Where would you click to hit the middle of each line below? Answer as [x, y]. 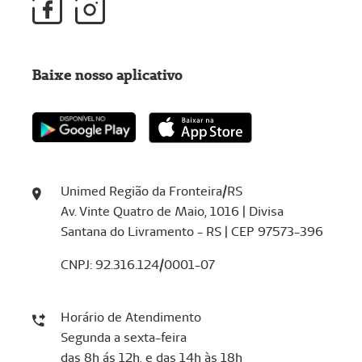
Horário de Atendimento [130, 317]
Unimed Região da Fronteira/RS [151, 191]
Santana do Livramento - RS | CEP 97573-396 [192, 231]
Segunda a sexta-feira [123, 337]
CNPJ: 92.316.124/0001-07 [137, 264]
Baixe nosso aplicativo [107, 74]
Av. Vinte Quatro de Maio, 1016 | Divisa [172, 211]
